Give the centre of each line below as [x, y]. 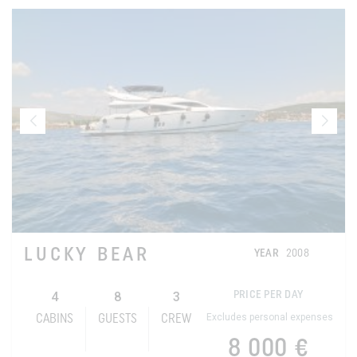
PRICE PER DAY [268, 296]
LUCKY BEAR [87, 256]
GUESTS [117, 320]
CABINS [54, 320]
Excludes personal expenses [270, 318]
